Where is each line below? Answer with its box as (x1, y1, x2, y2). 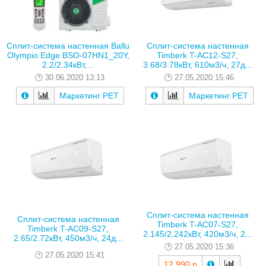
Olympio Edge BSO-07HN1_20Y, (7, 50, 129, 61)
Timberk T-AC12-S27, (157, 50, 238, 61)
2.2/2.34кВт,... (42, 60, 94, 70)
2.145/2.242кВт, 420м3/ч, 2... (142, 229, 252, 239)
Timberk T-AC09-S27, (27, 224, 109, 233)
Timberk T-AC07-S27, (157, 219, 238, 229)
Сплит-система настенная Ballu (7, 41, 129, 51)
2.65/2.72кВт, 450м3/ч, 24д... (13, 233, 123, 243)
